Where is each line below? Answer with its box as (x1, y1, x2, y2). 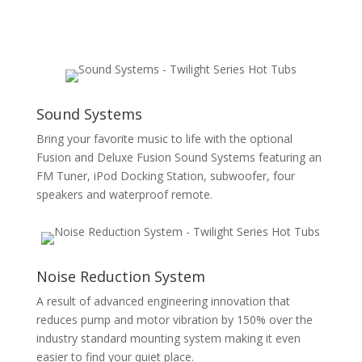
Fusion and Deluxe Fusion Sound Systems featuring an (36, 149, 322, 165)
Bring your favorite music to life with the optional (36, 130, 293, 146)
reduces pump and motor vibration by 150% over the (36, 312, 313, 327)
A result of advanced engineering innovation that (36, 293, 290, 309)
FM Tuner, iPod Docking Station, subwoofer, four (36, 167, 295, 183)
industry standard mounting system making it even (36, 330, 301, 346)
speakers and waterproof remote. (36, 186, 213, 202)
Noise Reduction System (36, 267, 205, 286)
